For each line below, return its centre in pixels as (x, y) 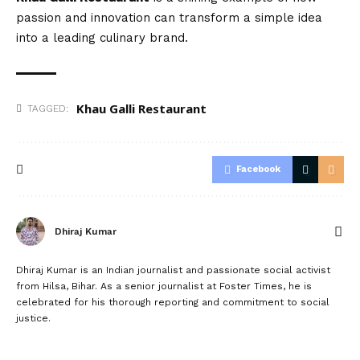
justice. (33, 318)
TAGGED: (48, 108)
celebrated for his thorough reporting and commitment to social (173, 302)
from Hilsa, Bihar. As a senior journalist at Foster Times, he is (164, 286)
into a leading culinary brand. (102, 37)
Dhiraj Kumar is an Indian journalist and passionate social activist (173, 270)
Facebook (258, 169)
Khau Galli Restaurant (141, 108)
